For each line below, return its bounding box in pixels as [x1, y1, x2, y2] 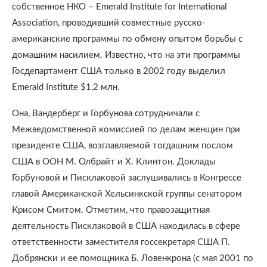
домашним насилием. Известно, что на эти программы [12, 51, 240, 60]
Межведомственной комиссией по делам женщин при [12, 125, 240, 134]
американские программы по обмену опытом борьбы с [12, 35, 243, 44]
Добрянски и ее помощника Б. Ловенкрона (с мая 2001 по [12, 254, 253, 263]
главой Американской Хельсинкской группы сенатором [12, 190, 242, 198]
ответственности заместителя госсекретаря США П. [12, 238, 230, 247]
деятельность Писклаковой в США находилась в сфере [12, 222, 240, 231]
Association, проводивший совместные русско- [12, 18, 206, 27]
